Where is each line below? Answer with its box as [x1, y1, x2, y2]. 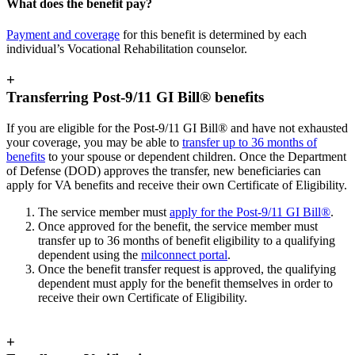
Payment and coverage [6, 28, 120, 42]
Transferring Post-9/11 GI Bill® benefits [6, 88, 264, 105]
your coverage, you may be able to [6, 135, 182, 149]
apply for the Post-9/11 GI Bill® [170, 204, 330, 219]
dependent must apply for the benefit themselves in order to [38, 276, 333, 290]
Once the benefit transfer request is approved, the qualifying [38, 261, 336, 276]
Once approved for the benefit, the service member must [38, 219, 318, 233]
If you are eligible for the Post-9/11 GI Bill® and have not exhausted [6, 120, 348, 135]
